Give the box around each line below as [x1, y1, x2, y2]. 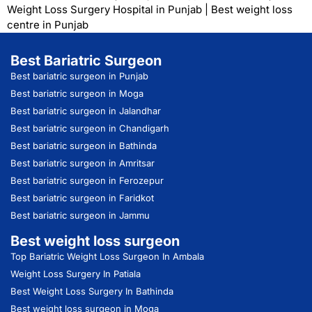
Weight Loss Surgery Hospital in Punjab [7, 2, 202, 16]
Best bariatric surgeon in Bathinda [10, 139, 157, 151]
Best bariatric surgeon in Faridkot [10, 192, 154, 203]
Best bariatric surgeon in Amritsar [10, 157, 155, 169]
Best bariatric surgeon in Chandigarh [10, 122, 169, 134]
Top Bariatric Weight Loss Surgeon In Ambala [10, 251, 204, 263]
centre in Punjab [7, 17, 88, 31]
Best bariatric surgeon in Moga [10, 87, 143, 99]
